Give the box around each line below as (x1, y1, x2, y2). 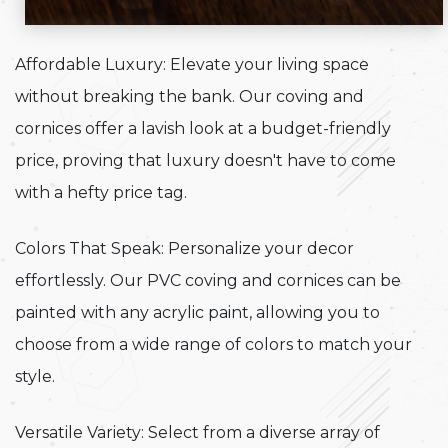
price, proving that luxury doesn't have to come (15, 150, 396, 170)
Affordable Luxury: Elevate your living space (15, 54, 369, 74)
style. (15, 366, 55, 386)
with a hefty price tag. (15, 182, 187, 202)
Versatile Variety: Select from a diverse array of (15, 422, 380, 442)
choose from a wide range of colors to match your (15, 334, 412, 354)
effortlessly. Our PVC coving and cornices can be (15, 270, 401, 290)
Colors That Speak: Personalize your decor (15, 238, 354, 258)
